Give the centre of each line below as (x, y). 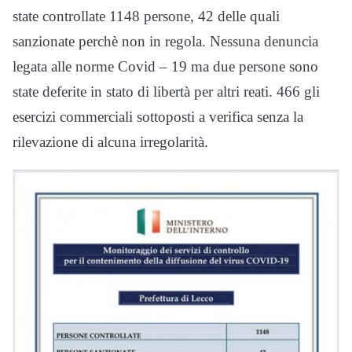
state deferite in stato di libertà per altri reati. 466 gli (166, 91)
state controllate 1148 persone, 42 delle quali (146, 16)
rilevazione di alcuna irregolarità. (110, 141)
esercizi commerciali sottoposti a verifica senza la (158, 116)
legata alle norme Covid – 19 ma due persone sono (165, 66)
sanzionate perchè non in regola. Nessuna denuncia (165, 41)
